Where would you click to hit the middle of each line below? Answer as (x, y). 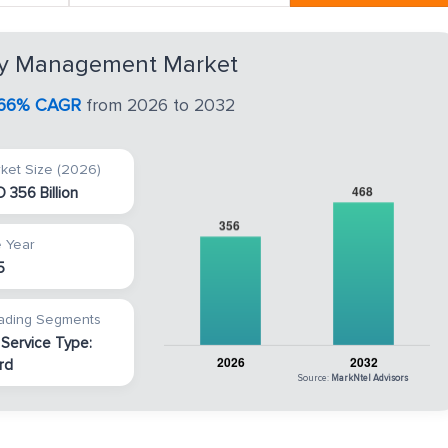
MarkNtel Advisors (369, 378)
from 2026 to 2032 (158, 105)
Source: (314, 378)
